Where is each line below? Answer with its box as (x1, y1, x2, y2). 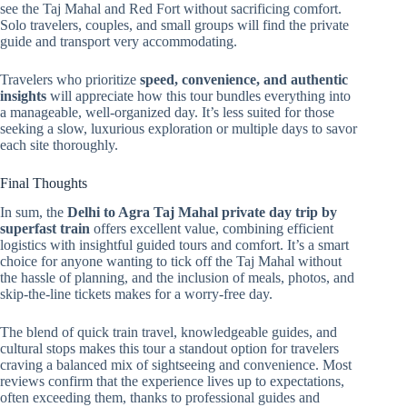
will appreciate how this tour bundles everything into (46, 87, 351, 104)
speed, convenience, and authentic (140, 71, 348, 87)
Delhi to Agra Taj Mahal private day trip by (67, 204, 337, 221)
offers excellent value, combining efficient (90, 221, 333, 237)
